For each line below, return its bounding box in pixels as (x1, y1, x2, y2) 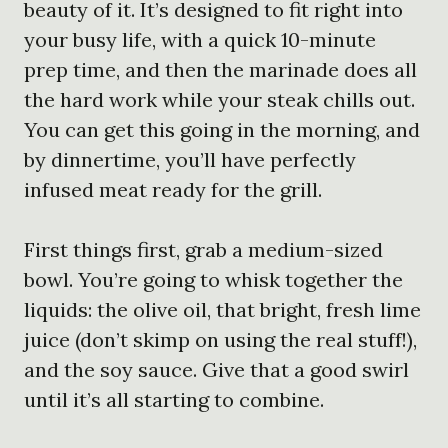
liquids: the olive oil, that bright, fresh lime (24, 296, 421, 322)
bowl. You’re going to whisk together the (24, 266, 403, 292)
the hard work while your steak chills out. (24, 86, 415, 112)
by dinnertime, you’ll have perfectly (24, 146, 356, 172)
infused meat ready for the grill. (24, 176, 322, 202)
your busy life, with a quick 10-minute (24, 26, 376, 52)
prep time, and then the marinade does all (24, 56, 417, 82)
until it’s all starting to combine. (24, 386, 324, 412)
